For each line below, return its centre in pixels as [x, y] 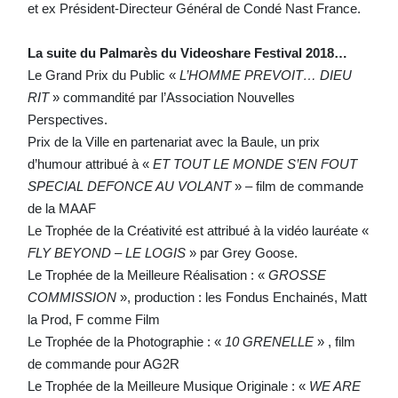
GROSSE [297, 275]
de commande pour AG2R [103, 363]
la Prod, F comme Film [93, 319]
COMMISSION [72, 297]
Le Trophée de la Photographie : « [126, 341]
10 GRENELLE [269, 341]
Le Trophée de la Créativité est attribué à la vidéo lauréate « [198, 230]
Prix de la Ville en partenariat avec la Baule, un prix [173, 141]
